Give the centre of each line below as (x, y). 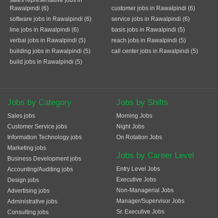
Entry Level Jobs (138, 169)
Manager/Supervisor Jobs (150, 201)
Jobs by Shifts (142, 102)
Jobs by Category (39, 102)
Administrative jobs (32, 201)
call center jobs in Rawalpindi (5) (155, 51)
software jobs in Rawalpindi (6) (51, 19)
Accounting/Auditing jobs (40, 169)
